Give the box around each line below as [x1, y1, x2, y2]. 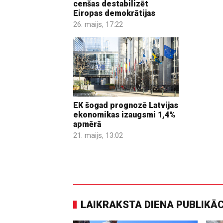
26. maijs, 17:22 [73, 19, 123, 29]
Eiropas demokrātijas [73, 8, 155, 18]
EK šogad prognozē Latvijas [73, 101, 178, 111]
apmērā [73, 119, 102, 129]
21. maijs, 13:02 [73, 131, 123, 140]
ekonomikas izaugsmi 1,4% [73, 110, 176, 120]
